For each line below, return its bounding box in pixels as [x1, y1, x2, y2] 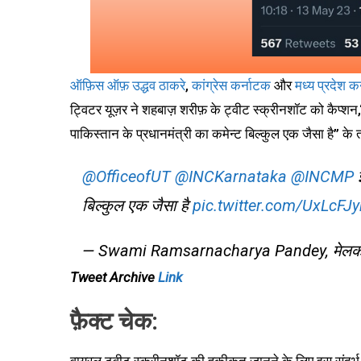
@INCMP [291, 167, 354, 186]
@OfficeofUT [82, 167, 171, 186]
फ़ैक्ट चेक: [70, 307, 158, 335]
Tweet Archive [70, 269, 158, 285]
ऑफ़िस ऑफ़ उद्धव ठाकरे [70, 77, 185, 93]
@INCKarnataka [175, 167, 287, 186]
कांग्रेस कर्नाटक [192, 77, 271, 93]
